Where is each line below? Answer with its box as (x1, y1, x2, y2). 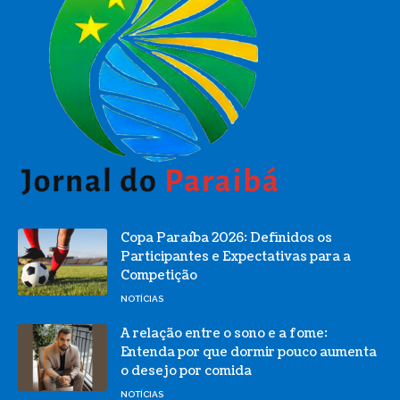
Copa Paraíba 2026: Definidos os (121, 229, 332, 247)
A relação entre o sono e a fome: (121, 325, 328, 343)
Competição (121, 267, 197, 285)
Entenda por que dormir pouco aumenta (121, 344, 377, 362)
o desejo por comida (121, 362, 252, 380)
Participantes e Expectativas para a (121, 248, 351, 266)
